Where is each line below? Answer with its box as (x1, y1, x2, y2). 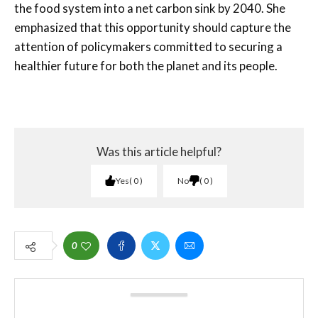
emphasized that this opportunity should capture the (14, 19, 291, 35)
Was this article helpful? (97, 143, 221, 159)
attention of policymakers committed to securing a (14, 38, 283, 54)
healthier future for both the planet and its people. (14, 57, 278, 73)
